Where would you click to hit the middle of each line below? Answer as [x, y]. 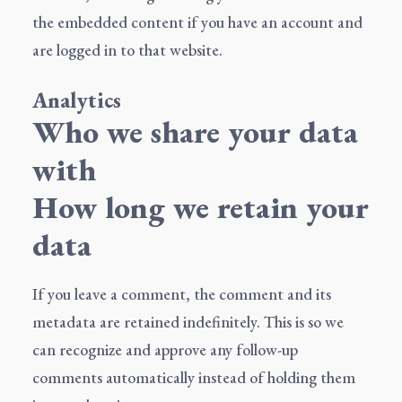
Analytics [77, 100]
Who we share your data [195, 131]
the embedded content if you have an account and [197, 22]
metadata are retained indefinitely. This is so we [188, 322]
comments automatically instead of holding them [194, 377]
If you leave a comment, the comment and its [182, 294]
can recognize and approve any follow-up [165, 350]
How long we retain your [201, 207]
